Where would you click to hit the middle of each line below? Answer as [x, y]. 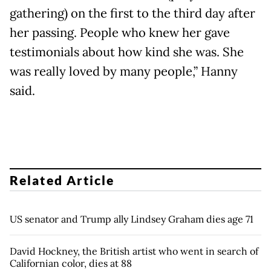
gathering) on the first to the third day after [132, 14]
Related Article [62, 180]
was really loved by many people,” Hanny [124, 72]
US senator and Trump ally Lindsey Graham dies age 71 [132, 219]
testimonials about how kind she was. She [127, 52]
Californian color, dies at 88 [71, 263]
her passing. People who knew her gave [120, 33]
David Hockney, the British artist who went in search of [134, 251]
